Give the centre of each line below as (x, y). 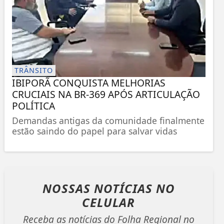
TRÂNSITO (33, 70)
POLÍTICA (33, 105)
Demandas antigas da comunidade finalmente (108, 120)
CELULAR (109, 202)
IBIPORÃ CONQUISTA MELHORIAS (88, 82)
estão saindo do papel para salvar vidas (94, 131)
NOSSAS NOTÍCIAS (99, 188)
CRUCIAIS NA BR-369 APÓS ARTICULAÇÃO (106, 94)
